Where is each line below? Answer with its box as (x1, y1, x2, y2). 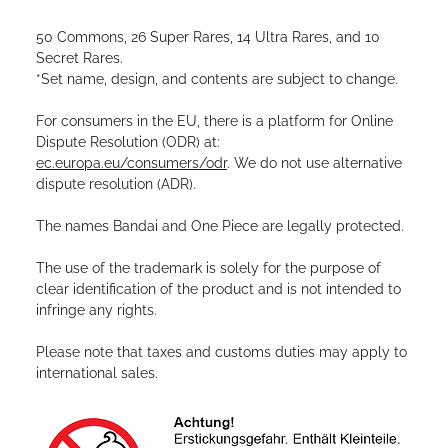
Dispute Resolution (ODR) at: (36, 134, 220, 151)
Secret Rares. (36, 50, 123, 67)
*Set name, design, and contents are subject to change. (36, 71, 398, 88)
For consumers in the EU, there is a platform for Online (36, 113, 393, 130)
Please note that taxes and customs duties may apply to (36, 344, 407, 361)
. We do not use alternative (227, 155, 402, 172)
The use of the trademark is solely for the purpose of (36, 260, 381, 277)
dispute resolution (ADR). (36, 176, 196, 193)
